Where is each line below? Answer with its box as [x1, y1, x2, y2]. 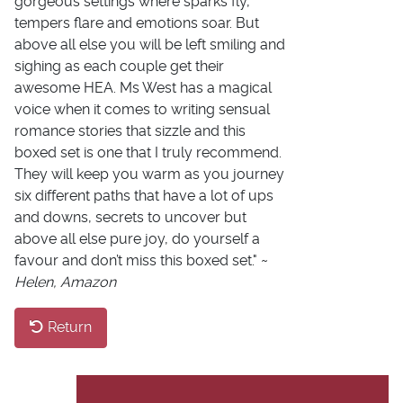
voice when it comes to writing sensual [14, 102, 270, 117]
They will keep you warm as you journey [14, 166, 284, 182]
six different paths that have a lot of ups [14, 188, 273, 203]
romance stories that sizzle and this [14, 123, 246, 139]
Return [44, 320, 92, 336]
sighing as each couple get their [14, 58, 224, 74]
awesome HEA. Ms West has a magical [14, 80, 272, 95]
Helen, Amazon [14, 274, 116, 290]
